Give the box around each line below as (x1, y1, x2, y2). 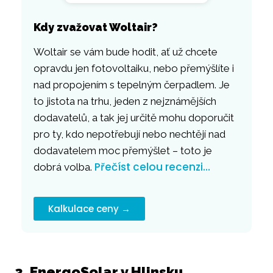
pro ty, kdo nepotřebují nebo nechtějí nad (34, 128, 225, 141)
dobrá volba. (34, 161, 94, 174)
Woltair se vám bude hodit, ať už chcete (34, 46, 218, 58)
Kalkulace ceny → (48, 202, 130, 215)
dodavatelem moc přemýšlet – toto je (34, 144, 212, 157)
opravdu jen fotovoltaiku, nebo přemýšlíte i (34, 62, 234, 75)
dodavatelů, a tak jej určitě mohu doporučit (34, 112, 234, 124)
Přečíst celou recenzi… (94, 160, 210, 175)
